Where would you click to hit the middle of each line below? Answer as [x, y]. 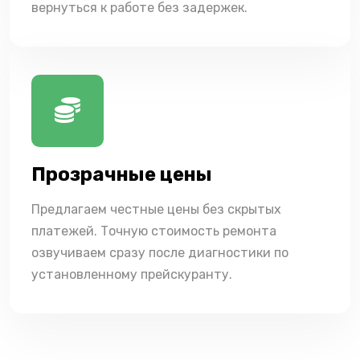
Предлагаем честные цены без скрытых [156, 209]
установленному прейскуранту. [132, 274]
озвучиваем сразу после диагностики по [160, 252]
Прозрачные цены [122, 174]
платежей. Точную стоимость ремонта [154, 231]
